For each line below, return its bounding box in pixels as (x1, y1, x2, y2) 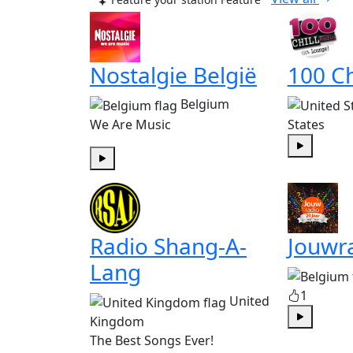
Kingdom (90, 312, 144, 330)
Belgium (180, 95, 229, 113)
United (229, 292, 269, 310)
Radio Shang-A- (90, 230, 247, 261)
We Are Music (90, 115, 171, 133)
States (287, 115, 325, 133)
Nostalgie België (90, 60, 257, 91)
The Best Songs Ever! (90, 331, 214, 349)
